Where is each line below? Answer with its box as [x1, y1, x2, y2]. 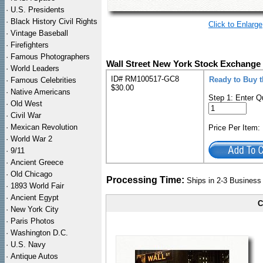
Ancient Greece [11, 158, 63, 167]
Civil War [11, 111, 41, 120]
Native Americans [11, 87, 70, 96]
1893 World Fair [11, 181, 64, 190]
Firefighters [11, 41, 49, 49]
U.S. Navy [11, 240, 46, 249]
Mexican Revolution [11, 123, 77, 131]
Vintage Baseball [11, 29, 68, 38]
